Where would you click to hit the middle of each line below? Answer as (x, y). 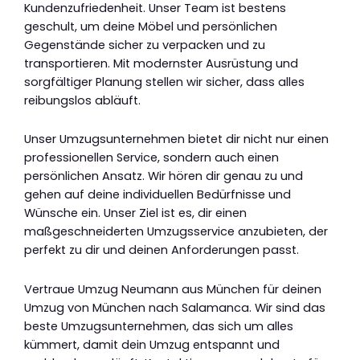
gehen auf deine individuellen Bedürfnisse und (157, 195)
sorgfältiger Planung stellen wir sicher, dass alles (164, 82)
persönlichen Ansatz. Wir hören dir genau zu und (164, 176)
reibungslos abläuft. (82, 100)
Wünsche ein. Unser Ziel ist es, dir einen (135, 213)
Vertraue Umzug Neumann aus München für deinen (173, 289)
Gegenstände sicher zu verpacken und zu (145, 45)
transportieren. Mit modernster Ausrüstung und (161, 63)
